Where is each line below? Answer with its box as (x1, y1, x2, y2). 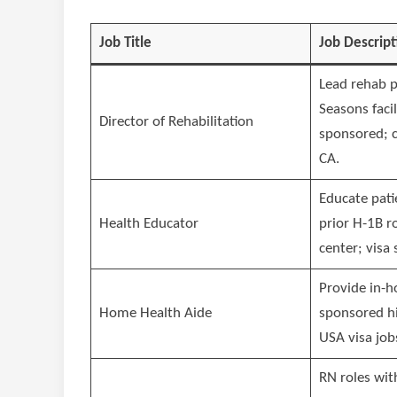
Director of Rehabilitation (98, 114, 253, 130)
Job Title (98, 35, 152, 51)
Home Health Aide (98, 306, 212, 322)
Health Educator (98, 216, 198, 232)
